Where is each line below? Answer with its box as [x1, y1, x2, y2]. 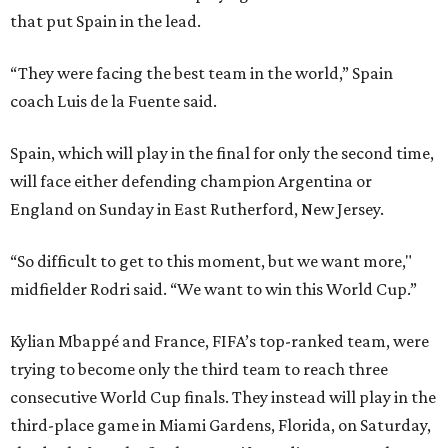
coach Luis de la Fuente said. [10, 91, 217, 112]
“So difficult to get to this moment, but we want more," [10, 251, 412, 272]
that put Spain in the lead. [10, 11, 201, 32]
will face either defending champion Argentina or [10, 171, 372, 192]
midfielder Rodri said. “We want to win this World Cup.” [10, 279, 417, 300]
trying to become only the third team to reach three [10, 359, 388, 380]
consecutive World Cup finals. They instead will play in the [10, 387, 436, 408]
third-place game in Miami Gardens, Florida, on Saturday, [10, 415, 431, 436]
